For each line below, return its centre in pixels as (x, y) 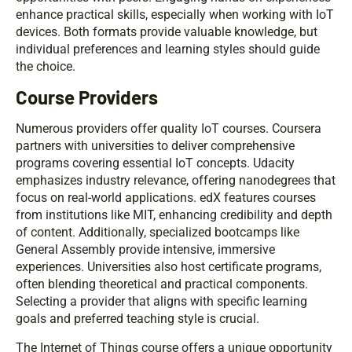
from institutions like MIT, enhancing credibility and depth (174, 215)
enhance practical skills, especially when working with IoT (175, 15)
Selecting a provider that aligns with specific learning (161, 302)
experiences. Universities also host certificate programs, (169, 267)
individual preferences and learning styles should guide (168, 49)
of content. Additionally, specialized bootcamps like (158, 233)
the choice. (46, 67)
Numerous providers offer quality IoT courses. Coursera (169, 129)
